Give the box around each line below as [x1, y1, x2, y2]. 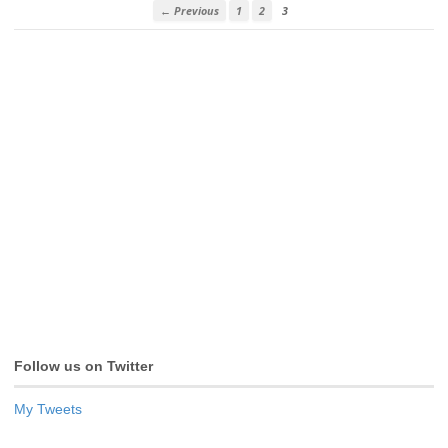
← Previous [160, 2, 219, 18]
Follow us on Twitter [14, 357, 153, 374]
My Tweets [14, 401, 82, 418]
